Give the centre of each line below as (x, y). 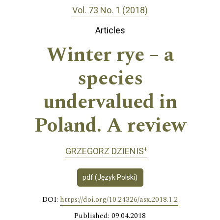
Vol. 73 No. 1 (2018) (110, 10)
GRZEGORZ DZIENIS (105, 151)
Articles (110, 30)
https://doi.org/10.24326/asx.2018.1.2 (119, 199)
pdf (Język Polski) (110, 177)
